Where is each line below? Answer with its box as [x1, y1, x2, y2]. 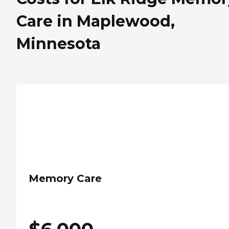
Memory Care [29, 172, 102, 185]
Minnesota [16, 34, 101, 54]
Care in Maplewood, [16, 12, 175, 31]
